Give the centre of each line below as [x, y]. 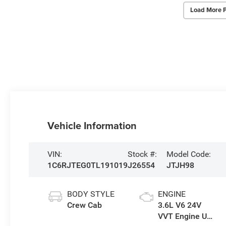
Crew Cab [84, 205]
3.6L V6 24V [179, 205]
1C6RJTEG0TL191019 [87, 165]
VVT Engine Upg [187, 216]
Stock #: [142, 154]
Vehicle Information [92, 125]
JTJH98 [180, 165]
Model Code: [188, 154]
